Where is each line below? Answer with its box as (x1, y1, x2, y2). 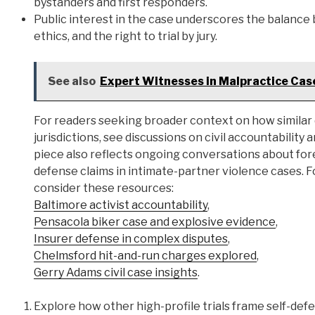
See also (48, 74, 96, 88)
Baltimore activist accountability (34, 198, 207, 212)
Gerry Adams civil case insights (34, 265, 198, 279)
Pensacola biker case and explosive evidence (34, 214, 276, 229)
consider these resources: (34, 181, 174, 195)
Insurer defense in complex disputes (34, 231, 228, 245)
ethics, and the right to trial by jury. (34, 29, 217, 43)
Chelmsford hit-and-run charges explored (34, 248, 257, 262)
